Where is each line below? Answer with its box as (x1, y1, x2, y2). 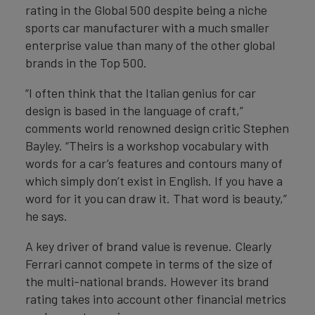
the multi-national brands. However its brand (25, 274, 269, 289)
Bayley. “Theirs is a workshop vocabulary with (25, 138, 269, 153)
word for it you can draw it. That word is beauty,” (25, 191, 287, 206)
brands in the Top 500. (25, 55, 147, 70)
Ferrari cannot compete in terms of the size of (25, 256, 273, 271)
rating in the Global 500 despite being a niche (25, 2, 267, 18)
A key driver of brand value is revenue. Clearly (25, 238, 271, 254)
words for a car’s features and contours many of (25, 155, 283, 171)
